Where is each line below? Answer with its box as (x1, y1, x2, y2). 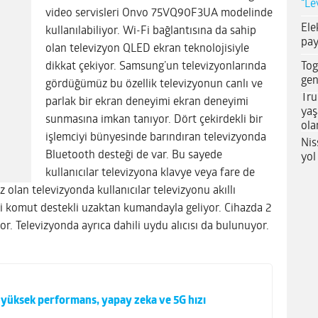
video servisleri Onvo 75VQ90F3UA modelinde (45, 7, 273, 19)
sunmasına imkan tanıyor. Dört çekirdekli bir (45, 114, 263, 126)
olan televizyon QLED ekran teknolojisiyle (45, 43, 249, 55)
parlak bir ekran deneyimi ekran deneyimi (45, 96, 248, 108)
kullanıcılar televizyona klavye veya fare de (45, 167, 255, 179)
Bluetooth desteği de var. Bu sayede (45, 149, 222, 161)
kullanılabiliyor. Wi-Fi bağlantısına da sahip (45, 25, 256, 37)
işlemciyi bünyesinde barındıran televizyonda (45, 131, 266, 143)
